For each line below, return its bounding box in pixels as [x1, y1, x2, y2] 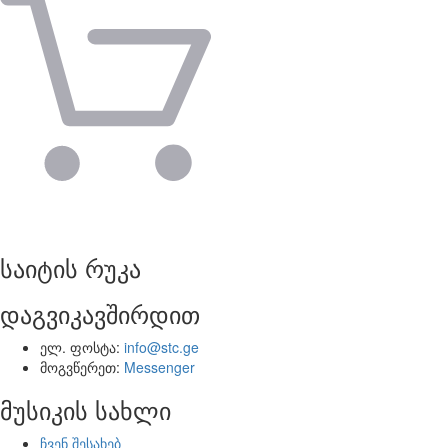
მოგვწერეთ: [40, 357, 124, 378]
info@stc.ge [124, 337, 199, 358]
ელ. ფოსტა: [40, 337, 124, 358]
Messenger [124, 357, 195, 378]
